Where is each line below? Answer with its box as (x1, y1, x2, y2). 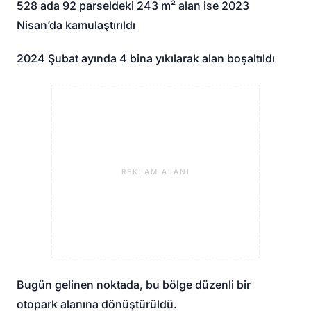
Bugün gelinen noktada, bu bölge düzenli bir (17, 278, 251, 292)
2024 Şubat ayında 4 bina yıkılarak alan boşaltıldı (17, 51, 276, 66)
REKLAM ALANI (121, 167, 190, 176)
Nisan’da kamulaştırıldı (17, 18, 136, 33)
